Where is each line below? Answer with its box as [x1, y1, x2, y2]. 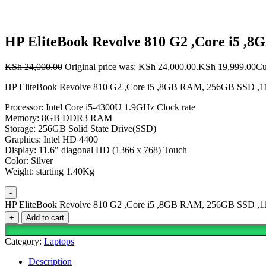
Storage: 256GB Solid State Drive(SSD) [5, 123, 156, 134]
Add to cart [26, 213, 64, 222]
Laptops [44, 236, 74, 246]
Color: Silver [5, 155, 53, 166]
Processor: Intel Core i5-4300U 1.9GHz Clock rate [5, 102, 195, 112]
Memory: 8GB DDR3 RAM [5, 112, 112, 123]
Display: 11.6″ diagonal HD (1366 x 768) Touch [5, 144, 187, 155]
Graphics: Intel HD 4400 [5, 134, 98, 144]
